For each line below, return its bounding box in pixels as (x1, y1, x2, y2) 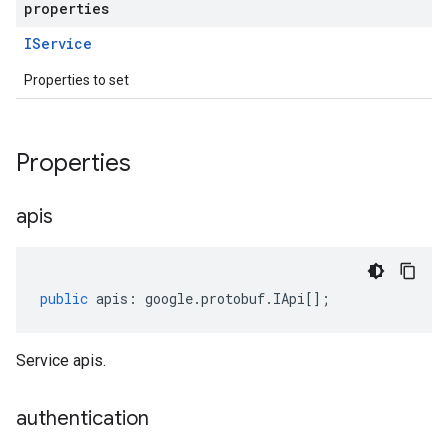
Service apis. (16, 351, 106, 370)
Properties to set (24, 72, 129, 88)
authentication (16, 406, 149, 431)
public (40, 289, 88, 308)
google (145, 289, 193, 308)
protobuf (201, 289, 265, 308)
